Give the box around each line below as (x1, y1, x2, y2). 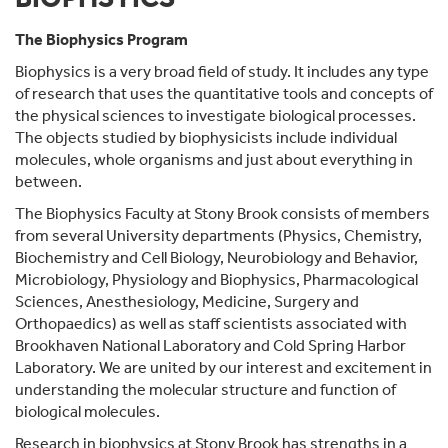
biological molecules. (15, 402, 160, 422)
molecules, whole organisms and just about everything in (15, 150, 413, 170)
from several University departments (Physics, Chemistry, (15, 226, 422, 246)
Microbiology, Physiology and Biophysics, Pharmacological (15, 270, 418, 290)
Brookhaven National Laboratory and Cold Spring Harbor (15, 336, 406, 356)
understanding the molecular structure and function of (15, 380, 396, 400)
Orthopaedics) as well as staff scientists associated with (15, 314, 407, 334)
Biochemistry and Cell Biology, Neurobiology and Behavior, (15, 248, 418, 268)
